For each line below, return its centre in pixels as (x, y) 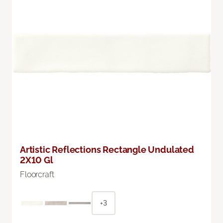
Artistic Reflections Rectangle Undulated (107, 149)
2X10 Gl (37, 160)
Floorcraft (37, 174)
